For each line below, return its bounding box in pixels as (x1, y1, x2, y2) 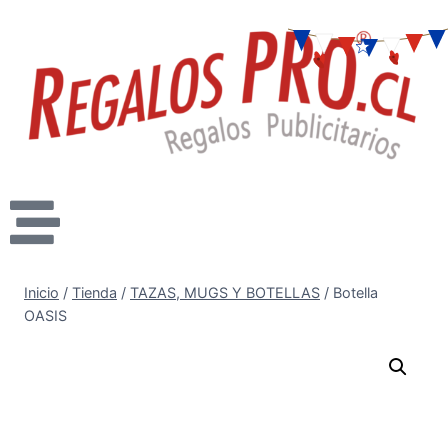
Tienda (72, 283, 117, 301)
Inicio (24, 283, 59, 301)
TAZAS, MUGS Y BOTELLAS (130, 283, 320, 301)
